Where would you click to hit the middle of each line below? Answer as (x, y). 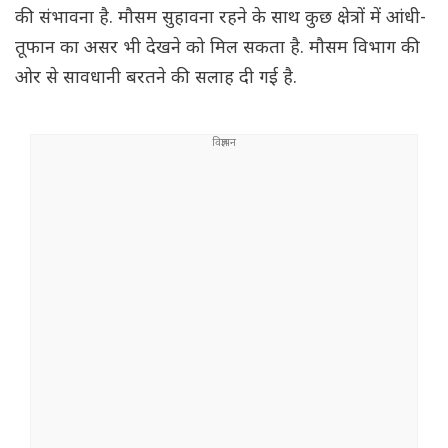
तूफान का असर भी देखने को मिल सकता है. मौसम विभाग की (217, 49)
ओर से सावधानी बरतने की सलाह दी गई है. (158, 79)
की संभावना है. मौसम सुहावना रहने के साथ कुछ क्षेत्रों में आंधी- (220, 19)
